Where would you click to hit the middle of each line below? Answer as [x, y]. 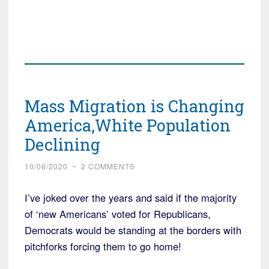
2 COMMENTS [108, 166]
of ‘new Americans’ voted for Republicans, [118, 213]
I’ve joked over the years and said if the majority [131, 197]
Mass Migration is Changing [134, 106]
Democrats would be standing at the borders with [133, 230]
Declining [62, 144]
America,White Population [128, 125]
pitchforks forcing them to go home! [103, 246]
